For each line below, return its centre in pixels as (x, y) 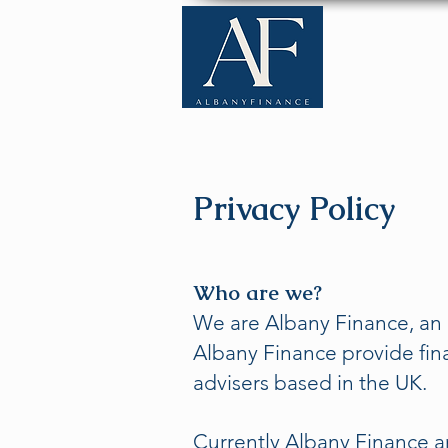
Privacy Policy (294, 208)
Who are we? (257, 292)
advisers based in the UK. (310, 382)
